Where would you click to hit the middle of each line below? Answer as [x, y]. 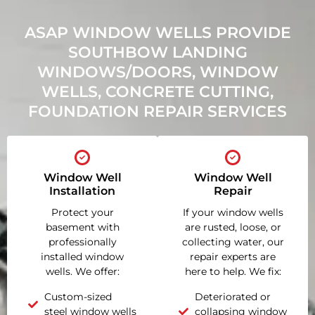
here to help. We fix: [233, 272]
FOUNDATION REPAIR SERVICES [157, 112]
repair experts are [233, 257]
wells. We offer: [82, 272]
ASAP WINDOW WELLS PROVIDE [157, 33]
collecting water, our [233, 242]
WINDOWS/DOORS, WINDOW [157, 72]
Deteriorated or [232, 296]
